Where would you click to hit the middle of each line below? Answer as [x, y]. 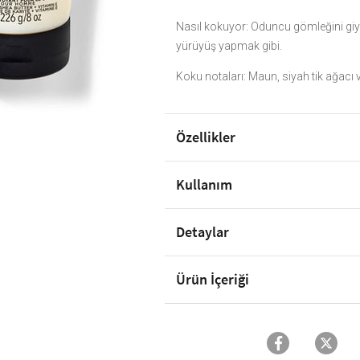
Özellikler [206, 137]
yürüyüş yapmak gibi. [229, 45]
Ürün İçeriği [213, 279]
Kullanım [205, 184]
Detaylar [203, 231]
